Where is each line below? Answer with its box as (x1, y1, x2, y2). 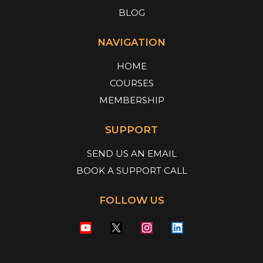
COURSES (109, 77, 154, 89)
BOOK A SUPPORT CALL (76, 165, 187, 176)
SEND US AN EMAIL (86, 148, 177, 159)
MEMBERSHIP (99, 95, 164, 106)
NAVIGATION (97, 36, 166, 48)
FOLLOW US (99, 194, 164, 206)
